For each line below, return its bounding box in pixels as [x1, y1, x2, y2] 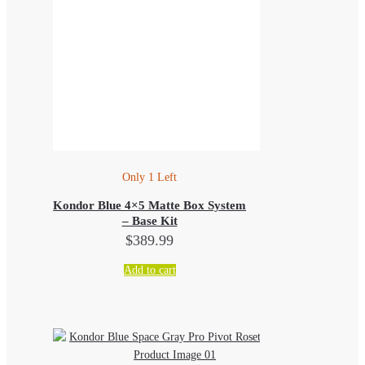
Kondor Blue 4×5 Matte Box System [53, 199, 247, 213]
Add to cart [123, 264, 176, 277]
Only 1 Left [122, 171, 178, 184]
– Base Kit [121, 214, 178, 228]
